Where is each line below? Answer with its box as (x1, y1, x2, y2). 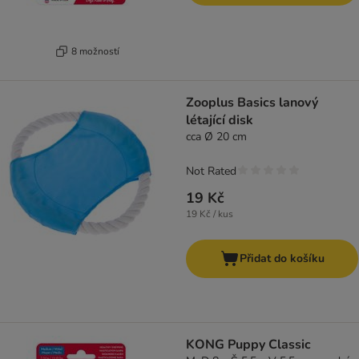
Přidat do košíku (239, 251, 325, 267)
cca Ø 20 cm (186, 129, 247, 145)
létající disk (186, 111, 253, 130)
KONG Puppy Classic (186, 336, 311, 354)
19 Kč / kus (186, 208, 233, 221)
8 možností (71, 44, 119, 58)
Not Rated (186, 163, 236, 179)
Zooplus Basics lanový (186, 94, 318, 112)
